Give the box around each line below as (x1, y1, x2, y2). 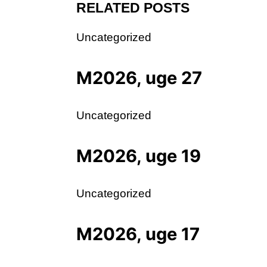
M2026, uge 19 (76, 145, 201, 166)
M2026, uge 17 (76, 223, 200, 244)
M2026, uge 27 (76, 67, 202, 88)
